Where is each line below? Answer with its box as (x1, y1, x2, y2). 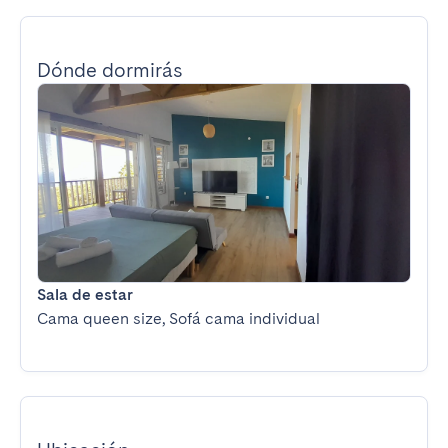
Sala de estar (37, 285, 133, 304)
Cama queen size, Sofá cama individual (37, 309, 320, 328)
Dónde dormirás (37, 58, 182, 82)
